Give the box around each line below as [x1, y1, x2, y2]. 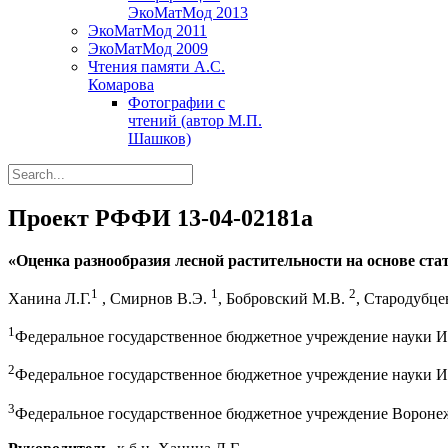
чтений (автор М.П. [128, 112, 262, 129]
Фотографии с [128, 94, 225, 111]
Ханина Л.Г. [8, 290, 91, 308]
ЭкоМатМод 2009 [88, 40, 208, 57]
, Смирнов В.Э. [98, 290, 211, 308]
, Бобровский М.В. [218, 290, 349, 308]
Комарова [88, 76, 154, 93]
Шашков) [128, 130, 191, 147]
